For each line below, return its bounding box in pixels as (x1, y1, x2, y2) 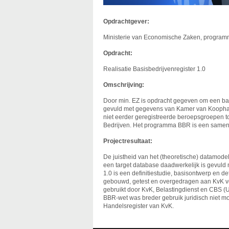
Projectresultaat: (103, 138, 152, 145)
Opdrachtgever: (103, 18, 149, 25)
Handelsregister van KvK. (103, 202, 174, 210)
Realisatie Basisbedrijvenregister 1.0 (103, 65, 205, 73)
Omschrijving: (103, 81, 144, 88)
